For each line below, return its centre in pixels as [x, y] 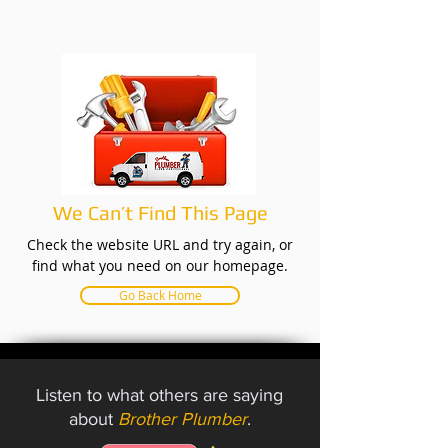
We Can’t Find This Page [160, 212]
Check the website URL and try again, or [160, 244]
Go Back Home [160, 295]
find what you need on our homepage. [160, 265]
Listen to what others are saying [159, 395]
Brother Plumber [182, 419]
